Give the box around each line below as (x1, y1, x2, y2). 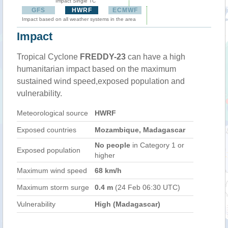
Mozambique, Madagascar (95, 126, 185, 134)
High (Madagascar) (95, 200, 160, 208)
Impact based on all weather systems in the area (22, 16, 136, 22)
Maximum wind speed (17, 166, 87, 175)
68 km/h (95, 166, 122, 175)
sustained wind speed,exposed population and (17, 77, 185, 85)
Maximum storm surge (17, 183, 89, 191)
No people (95, 141, 130, 149)
